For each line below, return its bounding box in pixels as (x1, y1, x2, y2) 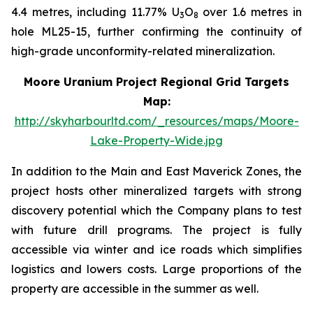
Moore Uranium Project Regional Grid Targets (24, 75, 289, 89)
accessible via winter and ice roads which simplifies (11, 242, 302, 256)
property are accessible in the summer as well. (11, 282, 259, 296)
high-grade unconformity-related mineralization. (11, 44, 275, 58)
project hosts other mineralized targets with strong (11, 184, 302, 198)
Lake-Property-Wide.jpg (90, 133, 223, 147)
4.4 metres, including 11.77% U (11, 5, 180, 19)
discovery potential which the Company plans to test (11, 203, 302, 217)
